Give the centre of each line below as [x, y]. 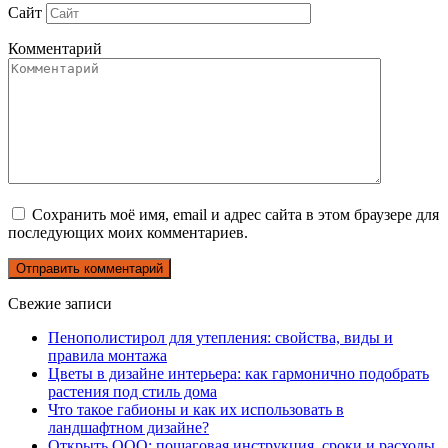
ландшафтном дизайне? [128, 427]
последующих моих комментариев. [128, 232]
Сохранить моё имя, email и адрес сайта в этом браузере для [235, 214]
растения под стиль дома [132, 391]
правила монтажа [107, 355]
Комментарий [55, 48]
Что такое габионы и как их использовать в [196, 409]
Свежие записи [60, 303]
